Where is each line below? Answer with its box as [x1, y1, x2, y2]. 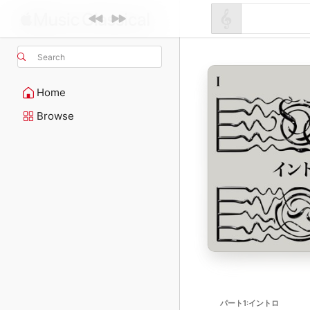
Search [37, 51, 65, 62]
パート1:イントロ [220, 298, 279, 308]
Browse [37, 109, 74, 122]
